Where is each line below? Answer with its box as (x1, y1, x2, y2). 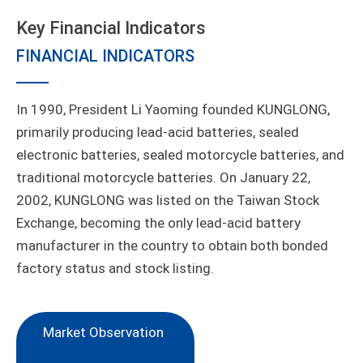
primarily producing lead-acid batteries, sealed (16, 124, 299, 140)
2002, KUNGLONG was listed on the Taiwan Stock (16, 192, 319, 208)
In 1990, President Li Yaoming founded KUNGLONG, (16, 101, 330, 117)
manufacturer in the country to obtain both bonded (16, 237, 328, 254)
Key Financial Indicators (16, 18, 206, 38)
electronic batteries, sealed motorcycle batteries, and (16, 147, 344, 163)
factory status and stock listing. (16, 260, 214, 276)
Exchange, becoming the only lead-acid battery (16, 215, 301, 231)
